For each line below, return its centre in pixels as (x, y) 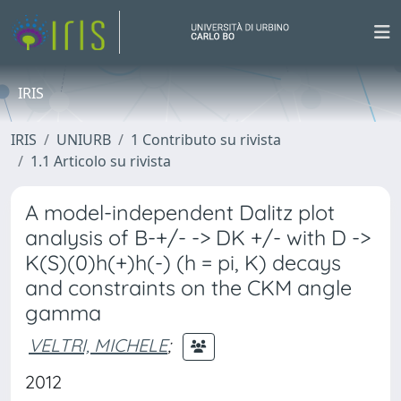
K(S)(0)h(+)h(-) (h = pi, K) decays (183, 263)
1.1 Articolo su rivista (101, 161)
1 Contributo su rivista (206, 140)
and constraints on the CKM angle (188, 288)
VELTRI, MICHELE (98, 345)
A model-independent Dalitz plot (180, 213)
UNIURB (84, 140)
